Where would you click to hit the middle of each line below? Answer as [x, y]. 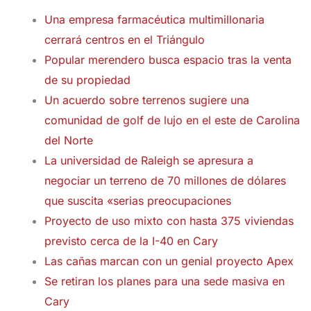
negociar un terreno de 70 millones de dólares [165, 180]
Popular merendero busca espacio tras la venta [168, 60]
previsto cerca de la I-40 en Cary [131, 241]
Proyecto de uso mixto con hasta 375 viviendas [169, 221]
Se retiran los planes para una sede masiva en [165, 281]
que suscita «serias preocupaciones [138, 201]
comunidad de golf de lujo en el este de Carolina [172, 120]
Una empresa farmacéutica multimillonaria [154, 19]
